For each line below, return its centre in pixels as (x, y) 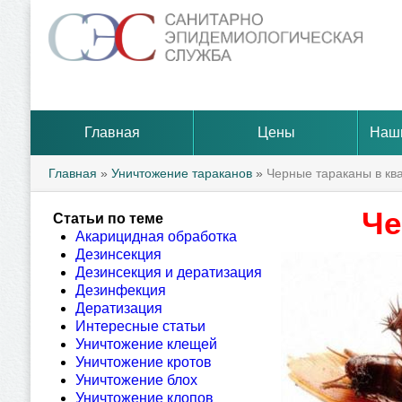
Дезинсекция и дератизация (169, 272)
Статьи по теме (108, 218)
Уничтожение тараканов (182, 173)
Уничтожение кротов (144, 362)
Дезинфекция (121, 290)
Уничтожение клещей (146, 344)
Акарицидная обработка (156, 236)
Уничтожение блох (136, 380)
